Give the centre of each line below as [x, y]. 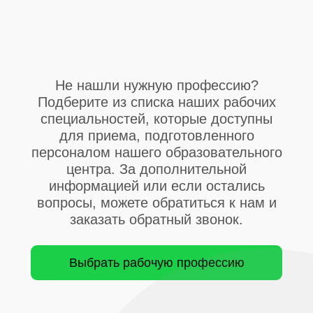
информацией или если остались [156, 185]
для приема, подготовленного [156, 135]
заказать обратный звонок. [156, 219]
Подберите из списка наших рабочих [156, 102]
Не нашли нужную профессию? [156, 85]
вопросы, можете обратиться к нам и [156, 202]
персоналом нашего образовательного [156, 152]
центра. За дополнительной [156, 169]
